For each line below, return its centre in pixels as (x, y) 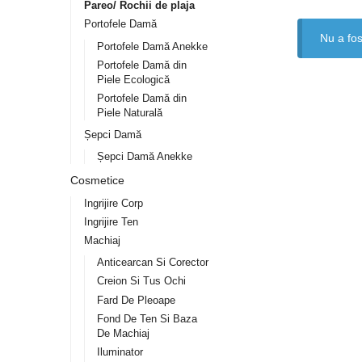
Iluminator (120, 351)
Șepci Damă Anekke (145, 157)
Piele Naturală (130, 112)
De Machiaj (124, 333)
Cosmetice (97, 180)
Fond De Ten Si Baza (147, 318)
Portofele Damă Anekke (153, 46)
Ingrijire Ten (111, 221)
